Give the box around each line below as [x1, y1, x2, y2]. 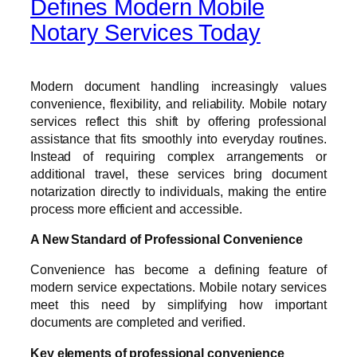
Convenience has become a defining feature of [30, 262, 327, 277]
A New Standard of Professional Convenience [30, 232, 303, 247]
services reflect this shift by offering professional [30, 113, 327, 128]
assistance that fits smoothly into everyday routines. [30, 131, 327, 146]
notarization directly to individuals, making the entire [30, 183, 327, 198]
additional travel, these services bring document [30, 166, 327, 181]
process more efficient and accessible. [30, 201, 243, 216]
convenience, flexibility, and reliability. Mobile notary [30, 96, 327, 111]
